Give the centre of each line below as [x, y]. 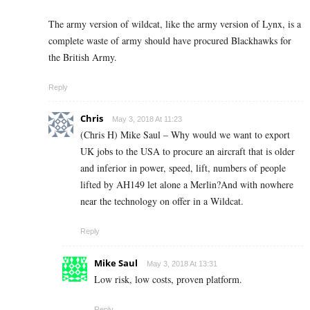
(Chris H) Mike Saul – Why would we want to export [185, 135]
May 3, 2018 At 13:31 [182, 264]
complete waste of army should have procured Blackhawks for [170, 41]
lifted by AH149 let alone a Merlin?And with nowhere [187, 185]
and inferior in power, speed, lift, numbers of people [183, 168]
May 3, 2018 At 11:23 [147, 119]
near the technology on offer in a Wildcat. [162, 201]
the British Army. [83, 57]
